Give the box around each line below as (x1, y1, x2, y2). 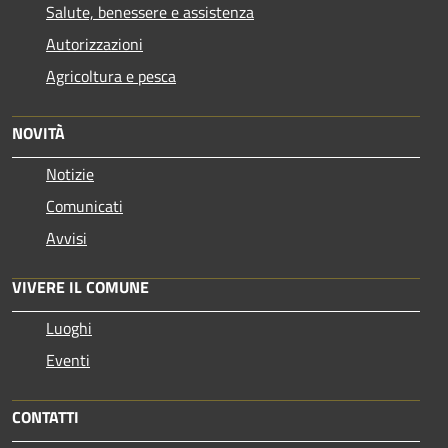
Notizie (46, 161, 94, 186)
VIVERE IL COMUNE (12, 274, 149, 299)
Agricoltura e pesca (46, 63, 176, 88)
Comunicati (46, 193, 123, 218)
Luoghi (46, 315, 92, 340)
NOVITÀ (12, 120, 65, 145)
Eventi (46, 347, 90, 372)
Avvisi (46, 225, 87, 250)
